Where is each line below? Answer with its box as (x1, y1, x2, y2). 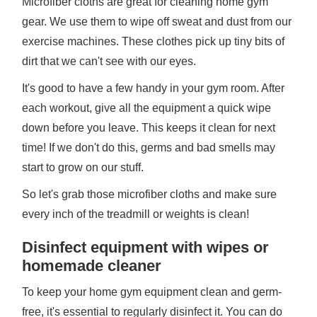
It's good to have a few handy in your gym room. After (22, 82, 285, 94)
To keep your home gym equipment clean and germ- (22, 286, 282, 298)
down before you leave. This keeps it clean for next (22, 122, 276, 134)
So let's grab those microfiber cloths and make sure (22, 188, 277, 200)
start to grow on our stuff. (22, 161, 144, 173)
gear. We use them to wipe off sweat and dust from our (22, 16, 292, 28)
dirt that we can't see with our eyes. (22, 55, 197, 67)
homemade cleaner (22, 257, 162, 275)
